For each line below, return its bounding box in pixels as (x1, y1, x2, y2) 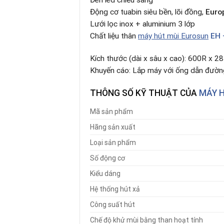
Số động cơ (90, 154, 125, 162)
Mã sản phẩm (90, 107, 133, 116)
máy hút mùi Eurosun (138, 31, 208, 41)
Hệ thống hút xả (90, 185, 140, 193)
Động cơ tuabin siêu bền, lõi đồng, (90, 7, 205, 17)
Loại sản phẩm (90, 138, 136, 147)
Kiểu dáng (90, 169, 120, 178)
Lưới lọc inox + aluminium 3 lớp (90, 19, 195, 29)
